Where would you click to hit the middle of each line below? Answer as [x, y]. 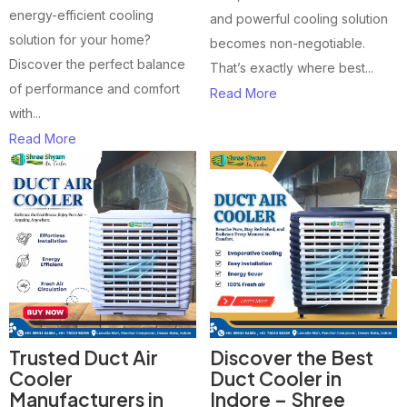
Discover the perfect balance [97, 65]
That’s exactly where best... [292, 68]
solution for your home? [80, 40]
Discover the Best [292, 358]
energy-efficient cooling [81, 15]
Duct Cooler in [276, 379]
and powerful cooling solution [299, 19]
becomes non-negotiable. [288, 44]
